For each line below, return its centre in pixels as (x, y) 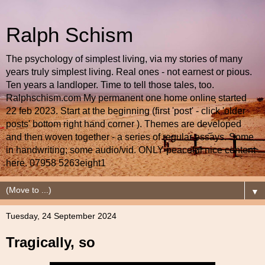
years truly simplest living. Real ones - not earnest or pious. (129, 72)
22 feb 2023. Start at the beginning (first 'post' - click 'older (126, 111)
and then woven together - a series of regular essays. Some (130, 137)
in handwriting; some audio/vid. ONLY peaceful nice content (131, 150)
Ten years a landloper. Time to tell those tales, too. (110, 85)
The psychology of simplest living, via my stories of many (124, 59)
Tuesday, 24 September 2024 (61, 216)
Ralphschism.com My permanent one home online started (126, 98)
